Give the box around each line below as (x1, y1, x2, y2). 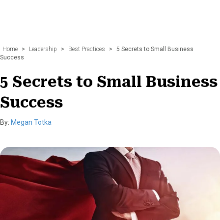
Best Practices (68, 45, 105, 53)
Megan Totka (11, 118, 52, 126)
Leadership (29, 45, 57, 53)
